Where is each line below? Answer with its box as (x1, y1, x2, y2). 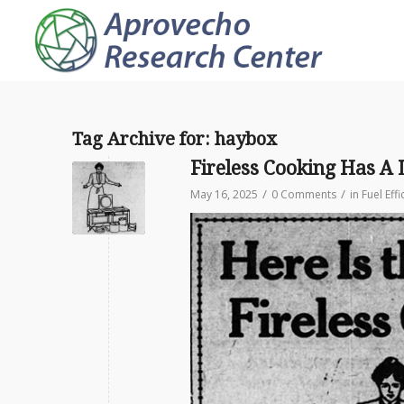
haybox (215, 128, 277, 150)
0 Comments (271, 187, 336, 202)
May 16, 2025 (190, 187, 258, 202)
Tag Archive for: (72, 128, 215, 150)
